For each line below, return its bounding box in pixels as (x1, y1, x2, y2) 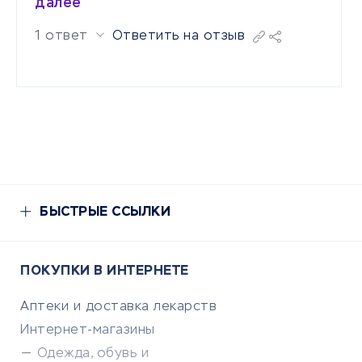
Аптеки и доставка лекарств (20, 300, 217, 314)
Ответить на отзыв (112, 29, 245, 43)
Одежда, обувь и (36, 347, 149, 360)
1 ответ (35, 29, 88, 43)
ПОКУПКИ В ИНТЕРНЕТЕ (20, 264, 189, 278)
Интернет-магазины (20, 323, 155, 337)
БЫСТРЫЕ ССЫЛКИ (40, 205, 170, 219)
